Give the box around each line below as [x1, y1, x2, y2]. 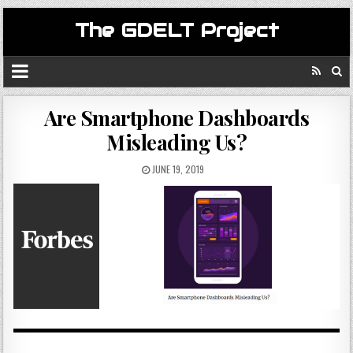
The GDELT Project [74, 18, 279, 43]
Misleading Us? [106, 128, 247, 156]
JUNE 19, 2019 [149, 162, 204, 176]
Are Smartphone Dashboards [43, 104, 310, 132]
